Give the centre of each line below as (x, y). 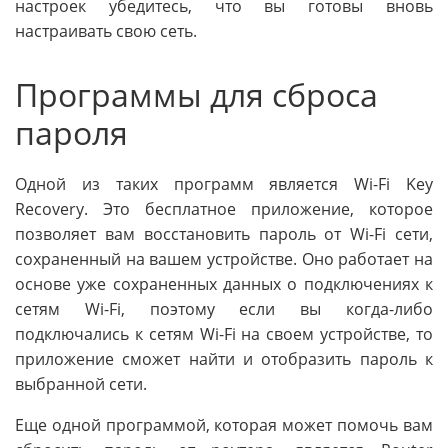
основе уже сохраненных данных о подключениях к (224, 283)
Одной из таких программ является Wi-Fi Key (224, 183)
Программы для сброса (196, 95)
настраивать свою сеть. (106, 31)
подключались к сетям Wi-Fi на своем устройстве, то (224, 333)
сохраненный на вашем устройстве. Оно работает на (224, 258)
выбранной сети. (81, 383)
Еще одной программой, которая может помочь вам (224, 424)
